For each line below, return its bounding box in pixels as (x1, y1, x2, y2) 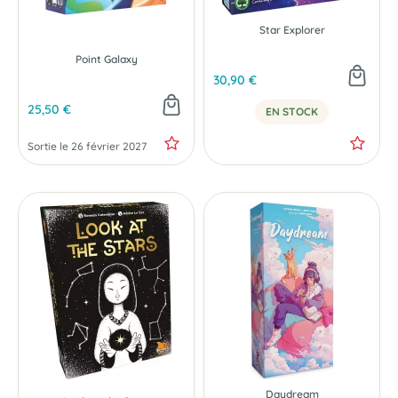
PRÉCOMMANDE (41, 4, 115, 17)
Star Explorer (259, 23, 325, 36)
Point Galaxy (75, 52, 138, 66)
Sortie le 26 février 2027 (28, 139, 147, 153)
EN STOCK (266, 105, 318, 118)
